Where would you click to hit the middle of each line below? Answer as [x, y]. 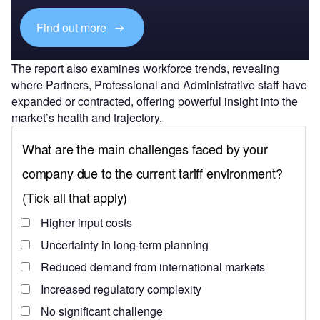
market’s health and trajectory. [87, 118]
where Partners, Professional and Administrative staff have [159, 85]
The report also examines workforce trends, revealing [145, 69]
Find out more [73, 27]
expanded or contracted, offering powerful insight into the [155, 101]
